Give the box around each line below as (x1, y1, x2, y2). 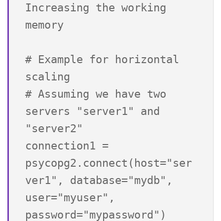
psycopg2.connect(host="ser (25, 156, 192, 169)
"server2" (25, 122, 83, 135)
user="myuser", (25, 191, 115, 204)
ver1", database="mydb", (25, 174, 173, 186)
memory (25, 18, 64, 31)
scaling (25, 70, 70, 83)
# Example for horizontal (25, 53, 179, 66)
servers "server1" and (25, 105, 160, 117)
